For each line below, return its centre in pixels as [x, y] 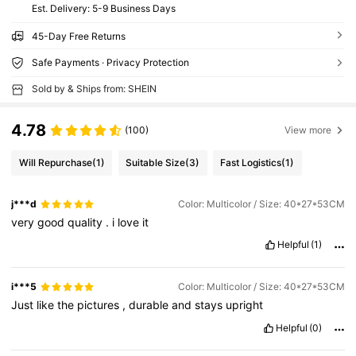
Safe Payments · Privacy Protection [110, 62]
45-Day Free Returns [78, 36]
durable [151, 305]
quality [87, 222]
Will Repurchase [55, 162]
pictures [100, 305]
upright [245, 305]
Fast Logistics [251, 162]
